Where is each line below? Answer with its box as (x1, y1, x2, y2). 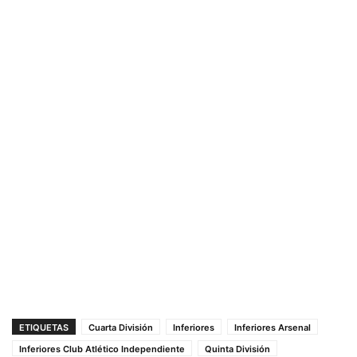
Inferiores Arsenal (234, 322, 311, 333)
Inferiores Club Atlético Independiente (19, 343, 185, 355)
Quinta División (205, 343, 270, 355)
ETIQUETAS (19, 322, 69, 333)
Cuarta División (88, 322, 153, 333)
